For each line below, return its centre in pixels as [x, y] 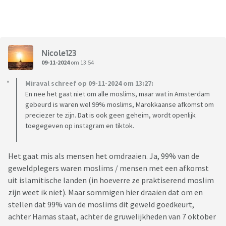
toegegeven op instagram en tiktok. [80, 126]
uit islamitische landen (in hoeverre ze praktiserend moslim [111, 180]
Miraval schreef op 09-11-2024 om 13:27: [89, 83]
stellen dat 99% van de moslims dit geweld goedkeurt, [101, 205]
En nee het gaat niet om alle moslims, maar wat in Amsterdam [118, 94]
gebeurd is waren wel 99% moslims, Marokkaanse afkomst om [120, 105]
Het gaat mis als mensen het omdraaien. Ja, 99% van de [104, 156]
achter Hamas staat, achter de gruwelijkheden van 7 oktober [112, 217]
